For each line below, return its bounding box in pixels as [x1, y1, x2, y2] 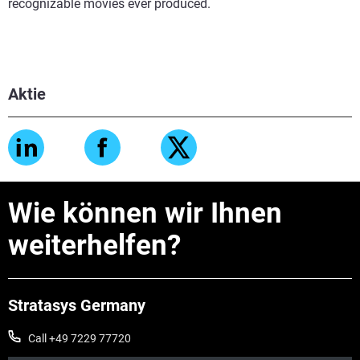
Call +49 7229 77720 [28, 332, 131, 345]
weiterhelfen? [8, 229, 181, 262]
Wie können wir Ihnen [8, 197, 282, 230]
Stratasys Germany [8, 296, 145, 315]
